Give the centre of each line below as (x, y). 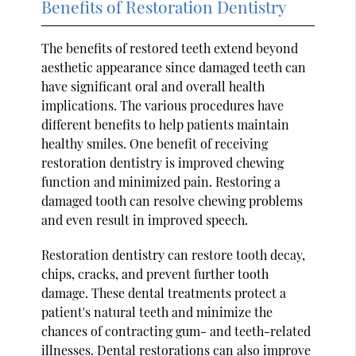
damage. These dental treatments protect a (164, 292)
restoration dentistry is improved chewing (163, 162)
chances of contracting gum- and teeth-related (176, 331)
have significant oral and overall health (153, 86)
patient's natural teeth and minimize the (157, 311)
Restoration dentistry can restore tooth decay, (174, 254)
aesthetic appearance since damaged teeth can (174, 67)
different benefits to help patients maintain (166, 124)
